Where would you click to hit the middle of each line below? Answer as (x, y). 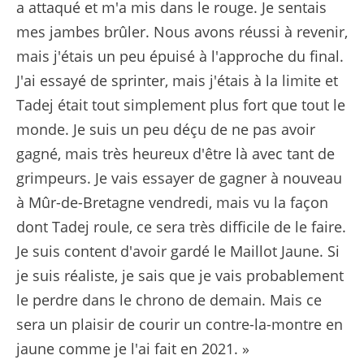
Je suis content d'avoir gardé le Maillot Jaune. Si (178, 251)
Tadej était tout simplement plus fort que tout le (181, 105)
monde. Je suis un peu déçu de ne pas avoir (166, 129)
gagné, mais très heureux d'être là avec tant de (175, 154)
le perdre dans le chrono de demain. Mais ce (169, 300)
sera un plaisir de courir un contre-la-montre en (180, 324)
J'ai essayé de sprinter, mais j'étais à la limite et (177, 80)
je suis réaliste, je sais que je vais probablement (180, 275)
